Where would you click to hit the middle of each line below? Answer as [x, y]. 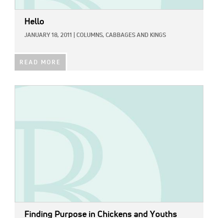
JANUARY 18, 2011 [48, 35]
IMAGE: [26, 91]
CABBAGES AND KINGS [136, 35]
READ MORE [40, 63]
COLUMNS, [90, 35]
